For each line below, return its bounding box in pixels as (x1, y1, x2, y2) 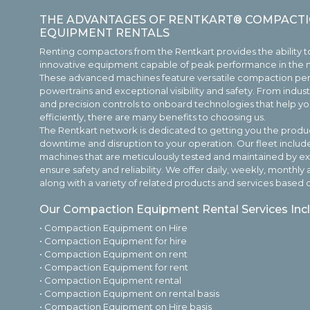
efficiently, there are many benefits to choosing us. (39, 111, 266, 123)
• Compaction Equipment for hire (39, 235, 187, 247)
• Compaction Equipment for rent (39, 262, 188, 273)
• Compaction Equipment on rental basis (39, 288, 219, 300)
